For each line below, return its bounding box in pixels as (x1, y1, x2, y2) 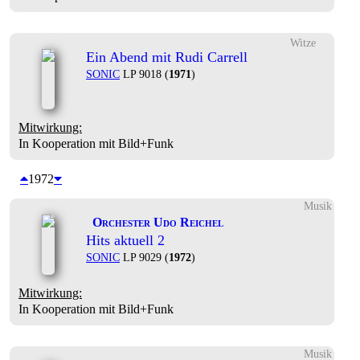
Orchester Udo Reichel (92, 215, 223, 229)
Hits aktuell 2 (86, 232, 165, 249)
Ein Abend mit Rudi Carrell (86, 49, 247, 65)
